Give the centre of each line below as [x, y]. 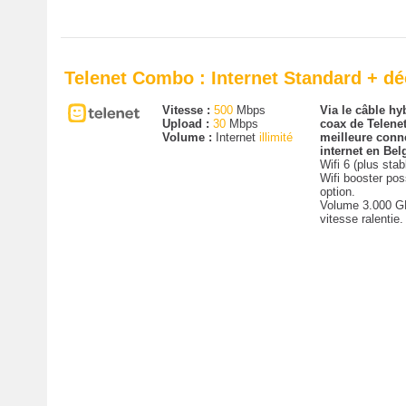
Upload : [187, 124]
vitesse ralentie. [361, 219]
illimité [275, 137]
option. [337, 192]
